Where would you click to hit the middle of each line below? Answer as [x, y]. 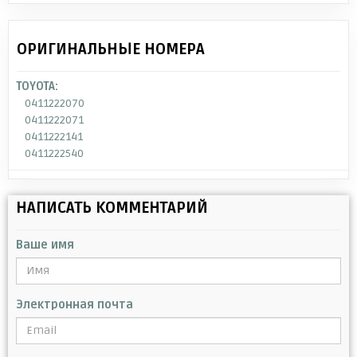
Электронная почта [75, 304]
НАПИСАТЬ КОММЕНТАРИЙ [112, 208]
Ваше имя [45, 245]
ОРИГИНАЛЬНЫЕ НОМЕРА [111, 49]
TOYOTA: [37, 86]
